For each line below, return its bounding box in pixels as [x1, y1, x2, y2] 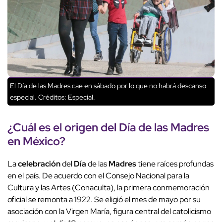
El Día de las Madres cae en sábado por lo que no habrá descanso [10, 81, 206, 90]
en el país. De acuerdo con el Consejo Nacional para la [7, 170, 189, 181]
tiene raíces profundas [136, 158, 214, 169]
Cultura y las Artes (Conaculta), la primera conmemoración [7, 182, 210, 193]
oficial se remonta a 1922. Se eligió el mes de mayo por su [7, 194, 201, 205]
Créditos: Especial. [37, 92, 95, 102]
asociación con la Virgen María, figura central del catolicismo [7, 206, 211, 217]
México [23, 133, 59, 149]
